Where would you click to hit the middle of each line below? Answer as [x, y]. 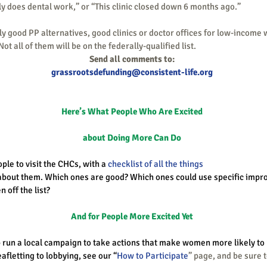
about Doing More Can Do [132, 138]
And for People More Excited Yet [132, 217]
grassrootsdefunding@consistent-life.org [132, 72]
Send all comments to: [132, 59]
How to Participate [153, 256]
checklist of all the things [156, 164]
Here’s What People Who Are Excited [132, 112]
